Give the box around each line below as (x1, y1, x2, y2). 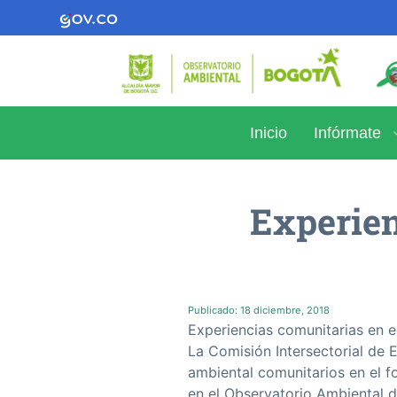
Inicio (250, 123, 287, 142)
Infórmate (314, 123, 381, 142)
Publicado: (188, 304, 240, 317)
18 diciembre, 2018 (240, 304, 330, 317)
